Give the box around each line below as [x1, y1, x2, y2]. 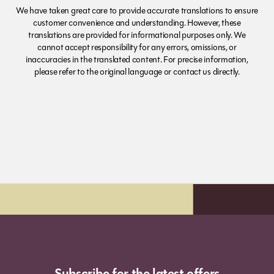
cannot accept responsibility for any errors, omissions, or [37, 40, 237, 54]
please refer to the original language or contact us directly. [34, 65, 240, 78]
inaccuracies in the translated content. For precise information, [26, 53, 248, 66]
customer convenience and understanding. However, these [33, 16, 241, 29]
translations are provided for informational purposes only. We [28, 28, 246, 42]
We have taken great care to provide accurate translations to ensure [16, 4, 258, 17]
